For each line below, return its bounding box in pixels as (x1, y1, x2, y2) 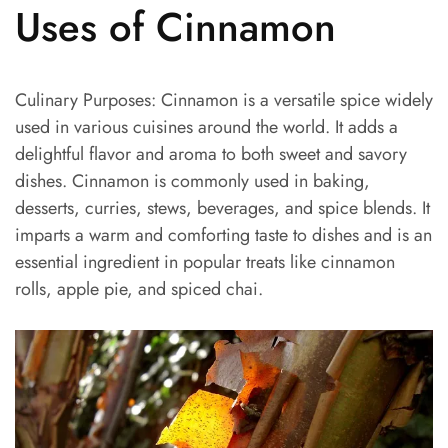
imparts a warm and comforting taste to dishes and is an (15, 222, 432, 249)
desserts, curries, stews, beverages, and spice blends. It (15, 195, 430, 222)
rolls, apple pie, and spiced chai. (15, 276, 263, 303)
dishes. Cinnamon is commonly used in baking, (15, 168, 370, 195)
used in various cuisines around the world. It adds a (15, 114, 398, 141)
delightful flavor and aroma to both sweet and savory (15, 141, 407, 168)
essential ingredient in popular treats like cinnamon (15, 249, 395, 276)
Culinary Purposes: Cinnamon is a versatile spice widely (15, 87, 433, 114)
